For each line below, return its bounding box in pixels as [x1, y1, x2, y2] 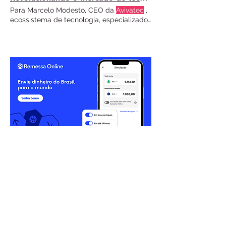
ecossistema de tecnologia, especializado [10, 16, 148, 24]
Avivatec [116, 6, 144, 14]
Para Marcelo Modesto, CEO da [10, 6, 116, 14]
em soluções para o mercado [10, 25, 107, 33]
